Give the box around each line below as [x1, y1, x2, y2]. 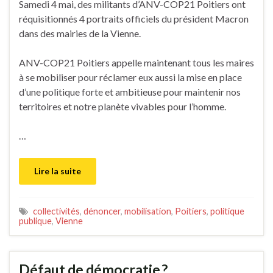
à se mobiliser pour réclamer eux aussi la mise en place [19, 71, 242, 83]
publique [19, 215, 52, 226]
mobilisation [124, 205, 171, 216]
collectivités [33, 205, 80, 216]
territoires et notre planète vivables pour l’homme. [19, 100, 226, 112]
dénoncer [83, 205, 121, 216]
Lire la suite [34, 165, 81, 176]
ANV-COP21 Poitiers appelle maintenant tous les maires [19, 56, 254, 68]
